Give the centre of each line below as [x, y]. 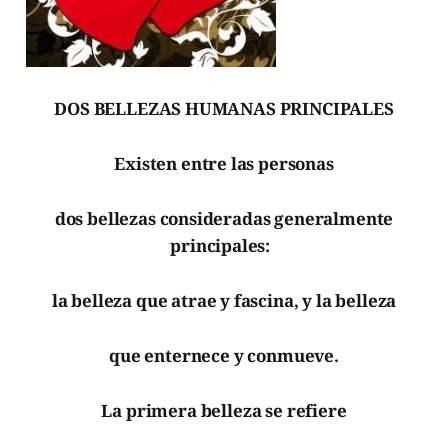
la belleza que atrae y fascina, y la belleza [224, 300]
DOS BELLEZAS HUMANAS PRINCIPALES [224, 108]
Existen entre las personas [224, 163]
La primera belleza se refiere [224, 410]
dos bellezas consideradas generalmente [224, 218]
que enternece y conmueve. [224, 355]
